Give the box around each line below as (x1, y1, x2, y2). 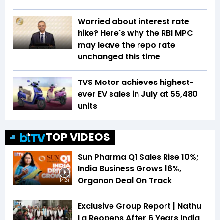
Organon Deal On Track (78, 175, 172, 187)
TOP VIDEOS (45, 130, 110, 145)
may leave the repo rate (78, 39, 175, 51)
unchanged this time (78, 51, 162, 63)
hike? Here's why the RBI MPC (78, 27, 193, 39)
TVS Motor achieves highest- (78, 77, 194, 88)
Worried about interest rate (78, 16, 189, 27)
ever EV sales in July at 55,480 (78, 88, 198, 100)
